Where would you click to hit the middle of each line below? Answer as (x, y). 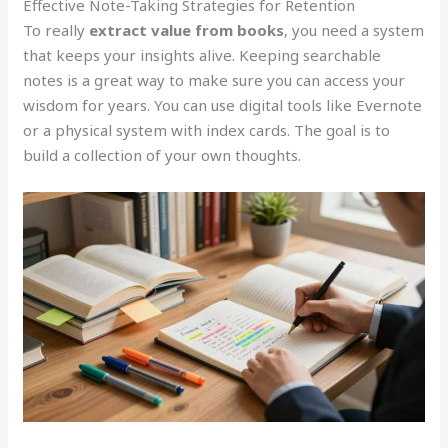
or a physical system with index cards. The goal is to (207, 129)
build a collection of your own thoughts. (162, 154)
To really (56, 29)
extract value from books (187, 29)
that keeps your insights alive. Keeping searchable (202, 54)
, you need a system (354, 29)
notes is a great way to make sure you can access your (214, 79)
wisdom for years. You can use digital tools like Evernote (223, 104)
